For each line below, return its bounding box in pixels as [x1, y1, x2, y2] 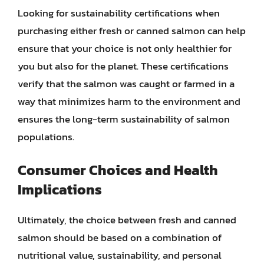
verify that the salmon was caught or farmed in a [18, 75, 235, 91]
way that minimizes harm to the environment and [18, 93, 240, 109]
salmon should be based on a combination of [18, 230, 222, 245]
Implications [18, 179, 102, 200]
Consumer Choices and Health [18, 160, 218, 180]
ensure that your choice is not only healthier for [18, 40, 232, 56]
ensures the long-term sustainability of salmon [18, 111, 230, 127]
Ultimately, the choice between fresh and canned [18, 212, 236, 227]
